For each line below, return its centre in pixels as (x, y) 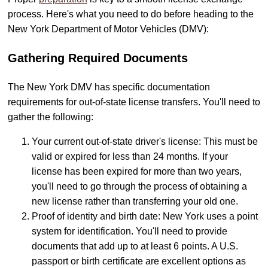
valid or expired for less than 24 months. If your (130, 157)
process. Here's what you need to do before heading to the (131, 14)
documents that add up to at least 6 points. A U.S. (135, 246)
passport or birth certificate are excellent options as (139, 261)
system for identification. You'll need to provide (130, 232)
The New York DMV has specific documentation (109, 87)
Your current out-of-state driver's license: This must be (145, 142)
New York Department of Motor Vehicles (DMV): (108, 29)
